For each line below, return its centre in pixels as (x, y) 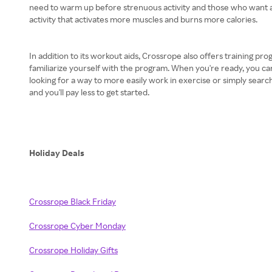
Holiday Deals (57, 153)
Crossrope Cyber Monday (77, 226)
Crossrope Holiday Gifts (73, 250)
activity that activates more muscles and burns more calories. (143, 19)
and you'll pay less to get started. (89, 92)
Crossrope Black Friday (73, 201)
